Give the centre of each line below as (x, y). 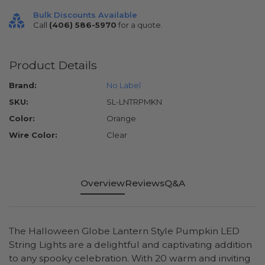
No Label (124, 85)
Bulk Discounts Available (85, 15)
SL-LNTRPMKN (134, 102)
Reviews (144, 183)
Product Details (53, 65)
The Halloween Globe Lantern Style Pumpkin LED (124, 231)
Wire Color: (33, 135)
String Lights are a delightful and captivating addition (130, 245)
